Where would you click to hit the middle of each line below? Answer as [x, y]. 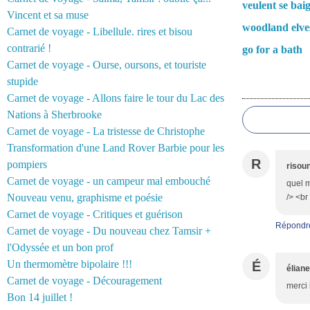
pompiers [27, 164]
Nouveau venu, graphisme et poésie [85, 198]
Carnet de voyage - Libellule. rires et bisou [100, 31]
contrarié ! [29, 48]
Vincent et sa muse [48, 15]
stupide [22, 81]
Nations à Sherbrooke [54, 115]
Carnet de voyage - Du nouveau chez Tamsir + [109, 231]
